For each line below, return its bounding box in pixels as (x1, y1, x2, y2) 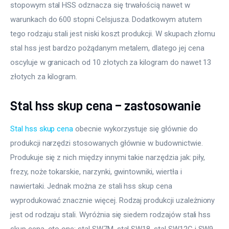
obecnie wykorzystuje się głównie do (73, 124, 200, 133)
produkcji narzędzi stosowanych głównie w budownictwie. (10, 138, 205, 148)
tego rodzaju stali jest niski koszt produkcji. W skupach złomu (10, 29, 218, 38)
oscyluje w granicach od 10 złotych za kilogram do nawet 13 (10, 57, 214, 67)
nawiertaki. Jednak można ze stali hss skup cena (10, 181, 174, 191)
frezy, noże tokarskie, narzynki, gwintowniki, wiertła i (10, 167, 184, 176)
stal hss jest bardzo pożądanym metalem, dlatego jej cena (10, 43, 207, 53)
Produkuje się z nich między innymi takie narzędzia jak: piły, (10, 152, 208, 162)
